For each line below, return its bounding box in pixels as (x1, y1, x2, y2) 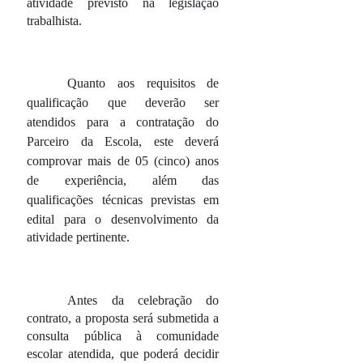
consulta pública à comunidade (27, 329, 220, 343)
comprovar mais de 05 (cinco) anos (27, 154, 220, 168)
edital (27, 212, 64, 226)
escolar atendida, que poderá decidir (27, 347, 220, 361)
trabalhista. (27, 14, 83, 28)
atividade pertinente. (27, 230, 130, 244)
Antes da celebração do (67, 293, 220, 307)
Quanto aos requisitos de (67, 76, 220, 90)
